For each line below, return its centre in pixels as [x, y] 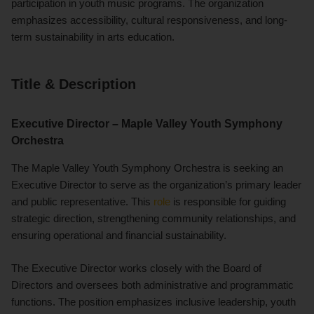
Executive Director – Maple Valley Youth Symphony [147, 123]
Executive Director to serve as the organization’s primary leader [156, 184]
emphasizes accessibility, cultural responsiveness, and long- [149, 20]
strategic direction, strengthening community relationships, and [153, 218]
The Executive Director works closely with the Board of [136, 268]
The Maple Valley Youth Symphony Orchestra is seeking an [147, 168]
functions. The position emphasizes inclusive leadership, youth [153, 301]
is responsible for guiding [228, 201]
